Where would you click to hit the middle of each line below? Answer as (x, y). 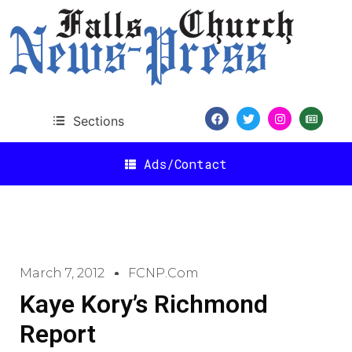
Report (58, 334)
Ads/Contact (185, 163)
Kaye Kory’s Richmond (144, 304)
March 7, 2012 (62, 273)
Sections (98, 121)
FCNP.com (163, 273)
